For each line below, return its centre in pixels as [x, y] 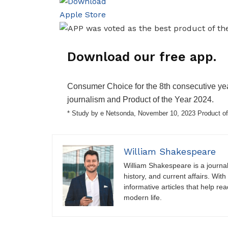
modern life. [143, 198]
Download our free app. [142, 57]
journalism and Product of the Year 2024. [140, 100]
